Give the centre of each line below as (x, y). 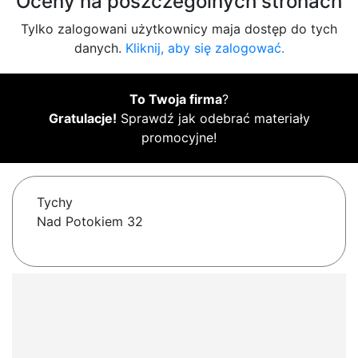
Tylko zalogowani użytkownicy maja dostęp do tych (179, 29)
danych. (99, 48)
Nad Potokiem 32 (90, 222)
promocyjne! (179, 138)
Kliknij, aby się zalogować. (205, 48)
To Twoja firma (176, 99)
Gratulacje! (82, 119)
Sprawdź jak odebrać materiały (213, 119)
